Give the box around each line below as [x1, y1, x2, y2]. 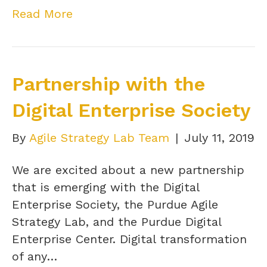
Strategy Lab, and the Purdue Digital [12, 214, 221, 229]
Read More [12, 6, 73, 21]
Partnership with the [12, 72, 205, 95]
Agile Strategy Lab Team [29, 130, 169, 145]
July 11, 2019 [184, 130, 254, 145]
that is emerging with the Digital [12, 179, 199, 194]
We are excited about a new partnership [12, 162, 244, 177]
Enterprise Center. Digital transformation [12, 231, 247, 246]
